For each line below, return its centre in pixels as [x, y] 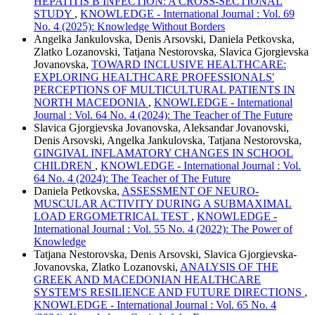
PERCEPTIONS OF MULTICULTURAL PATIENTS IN [165, 89]
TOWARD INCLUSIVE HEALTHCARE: [189, 64]
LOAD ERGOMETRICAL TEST [112, 216]
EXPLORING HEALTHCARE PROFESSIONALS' [154, 77]
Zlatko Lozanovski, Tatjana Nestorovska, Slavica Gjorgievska [171, 51]
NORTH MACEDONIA [91, 102]
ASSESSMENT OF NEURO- [190, 191]
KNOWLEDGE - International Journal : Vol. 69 [187, 13]
